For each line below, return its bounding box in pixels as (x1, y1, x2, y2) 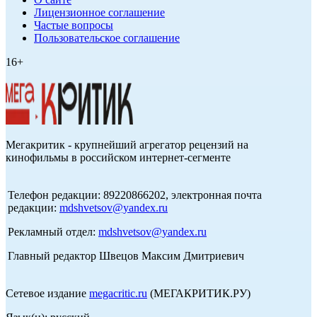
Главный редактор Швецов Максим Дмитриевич (8, 250, 244, 263)
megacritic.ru (89, 287, 147, 300)
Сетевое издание (6, 287, 89, 300)
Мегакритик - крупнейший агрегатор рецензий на (6, 139, 248, 151)
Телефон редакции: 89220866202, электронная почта (8, 189, 262, 202)
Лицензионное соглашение (34, 6, 165, 19)
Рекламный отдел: (8, 226, 98, 238)
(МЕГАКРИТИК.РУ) (147, 287, 250, 300)
